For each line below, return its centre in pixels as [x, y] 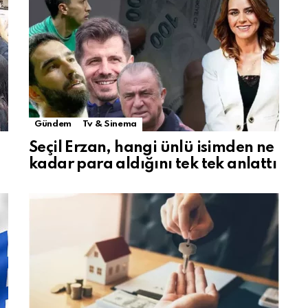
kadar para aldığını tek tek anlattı [153, 164]
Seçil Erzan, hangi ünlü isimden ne [152, 148]
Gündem [53, 124]
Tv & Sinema [109, 124]
